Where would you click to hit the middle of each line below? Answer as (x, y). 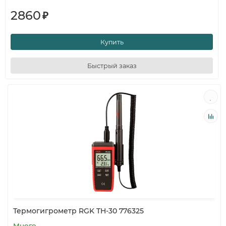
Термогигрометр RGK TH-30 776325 (78, 211)
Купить (112, 42)
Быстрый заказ (112, 66)
